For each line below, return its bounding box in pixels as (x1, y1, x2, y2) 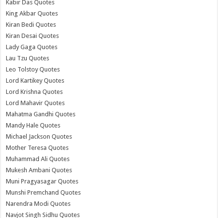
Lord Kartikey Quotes (6, 77, 65, 84)
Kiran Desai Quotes (6, 32, 59, 39)
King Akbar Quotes (6, 10, 58, 17)
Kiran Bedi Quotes (6, 21, 56, 28)
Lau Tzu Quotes (6, 54, 50, 62)
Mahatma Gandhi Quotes (6, 110, 76, 118)
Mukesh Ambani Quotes (6, 166, 73, 174)
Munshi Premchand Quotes (6, 189, 81, 196)
